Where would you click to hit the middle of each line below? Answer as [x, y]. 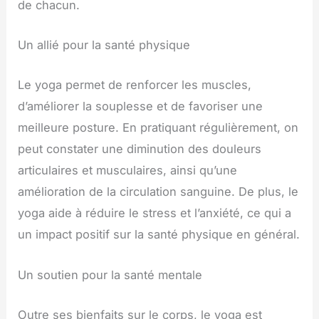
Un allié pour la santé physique [104, 45]
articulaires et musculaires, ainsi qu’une [128, 171]
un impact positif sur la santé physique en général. [159, 235]
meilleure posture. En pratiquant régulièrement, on [158, 128]
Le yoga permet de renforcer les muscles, [135, 85]
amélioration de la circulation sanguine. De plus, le [158, 192]
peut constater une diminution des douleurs [140, 149]
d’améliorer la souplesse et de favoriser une [141, 106]
